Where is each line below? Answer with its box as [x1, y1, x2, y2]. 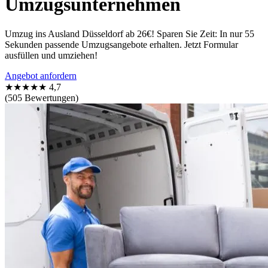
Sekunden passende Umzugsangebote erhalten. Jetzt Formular [5, 39, 238, 50]
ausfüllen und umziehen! [5, 50, 98, 60]
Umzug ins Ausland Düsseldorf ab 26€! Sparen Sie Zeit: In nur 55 [5, 28, 254, 39]
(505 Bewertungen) [5, 92, 78, 103]
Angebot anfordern [5, 70, 77, 81]
